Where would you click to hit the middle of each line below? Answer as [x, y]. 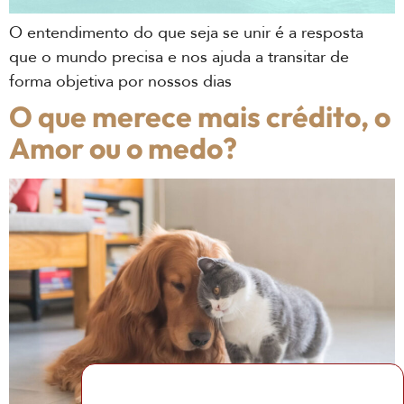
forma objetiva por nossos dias [120, 82]
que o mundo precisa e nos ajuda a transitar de [179, 58]
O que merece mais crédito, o [200, 117]
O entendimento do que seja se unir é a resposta [186, 33]
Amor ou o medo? [123, 148]
